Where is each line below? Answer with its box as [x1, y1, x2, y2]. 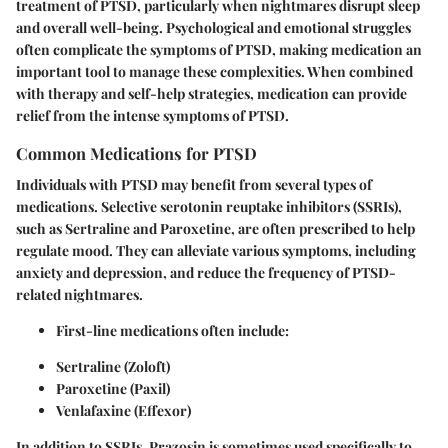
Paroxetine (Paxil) [56, 378, 170, 398]
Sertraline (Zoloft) [56, 356, 170, 376]
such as [16, 218, 65, 238]
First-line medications [56, 320, 198, 340]
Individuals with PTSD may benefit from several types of [16, 174, 372, 194]
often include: [198, 320, 289, 340]
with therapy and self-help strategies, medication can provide [16, 83, 407, 103]
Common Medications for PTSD [16, 141, 257, 164]
